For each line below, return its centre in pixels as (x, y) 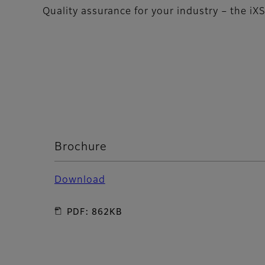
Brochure (81, 147)
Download (80, 180)
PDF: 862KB (95, 212)
